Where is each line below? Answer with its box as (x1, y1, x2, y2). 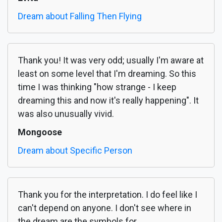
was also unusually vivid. (18, 109, 114, 119)
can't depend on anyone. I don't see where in (18, 203, 191, 214)
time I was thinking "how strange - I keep (18, 82, 176, 93)
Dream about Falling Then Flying (18, 11, 142, 22)
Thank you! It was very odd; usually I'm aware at (18, 55, 204, 66)
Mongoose (18, 127, 62, 138)
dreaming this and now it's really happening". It (18, 95, 199, 106)
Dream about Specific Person (18, 145, 132, 156)
